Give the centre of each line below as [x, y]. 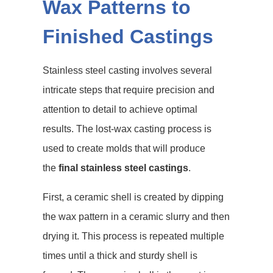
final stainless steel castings [123, 168]
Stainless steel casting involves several [127, 70]
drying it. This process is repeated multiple [133, 236]
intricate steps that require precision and [129, 90]
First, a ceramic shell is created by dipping [133, 197]
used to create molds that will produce [124, 148]
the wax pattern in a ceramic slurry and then [136, 217]
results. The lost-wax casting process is [127, 129]
